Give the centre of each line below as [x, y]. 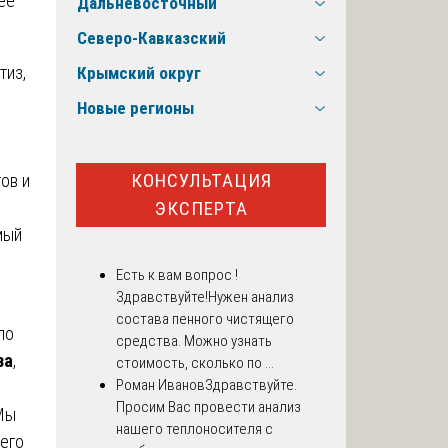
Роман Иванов [160, 385]
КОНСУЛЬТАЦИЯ [201, 180]
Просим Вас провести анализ [208, 407]
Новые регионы [135, 108]
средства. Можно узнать [194, 341]
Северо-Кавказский [151, 38]
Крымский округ [139, 73]
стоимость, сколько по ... [195, 363]
